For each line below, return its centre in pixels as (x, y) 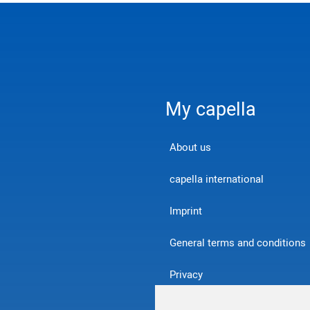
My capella (211, 110)
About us (190, 147)
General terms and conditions (238, 243)
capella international (217, 179)
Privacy (186, 275)
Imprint (186, 211)
